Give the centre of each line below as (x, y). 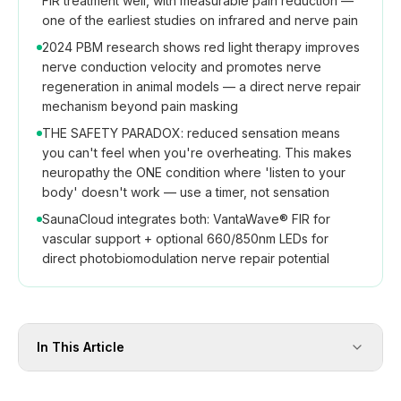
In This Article (81, 346)
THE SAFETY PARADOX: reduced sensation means (191, 132)
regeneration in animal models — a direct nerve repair (201, 86)
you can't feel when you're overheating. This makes (197, 152)
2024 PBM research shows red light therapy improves (201, 47)
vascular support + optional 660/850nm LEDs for (185, 238)
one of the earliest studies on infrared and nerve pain (200, 20)
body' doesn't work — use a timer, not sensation (186, 192)
